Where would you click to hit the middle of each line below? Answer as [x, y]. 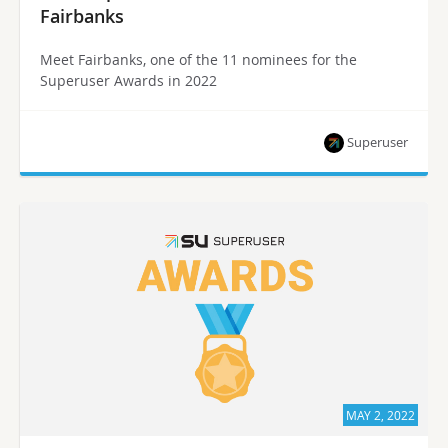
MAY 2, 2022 [380, 414]
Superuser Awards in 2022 [128, 80]
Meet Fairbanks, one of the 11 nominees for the [198, 59]
